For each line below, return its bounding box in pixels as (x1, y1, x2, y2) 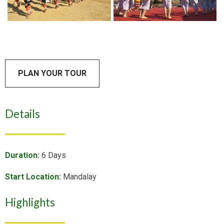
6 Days (39, 150, 66, 160)
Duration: (5, 150, 40, 160)
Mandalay (61, 171, 97, 181)
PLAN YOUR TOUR (18, 68, 87, 78)
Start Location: (5, 171, 61, 181)
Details (5, 107, 40, 121)
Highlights (5, 195, 55, 209)
